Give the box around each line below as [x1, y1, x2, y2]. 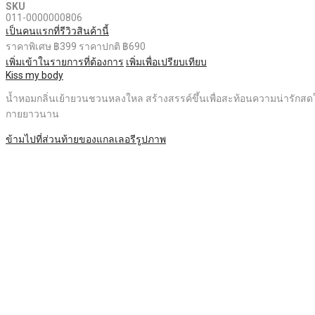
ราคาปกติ [79, 41, 120, 53]
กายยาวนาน [6, 108, 59, 120]
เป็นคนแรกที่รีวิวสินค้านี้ [6, 25, 109, 37]
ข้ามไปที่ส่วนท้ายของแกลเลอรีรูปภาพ [6, 134, 166, 146]
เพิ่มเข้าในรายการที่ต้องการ [6, 56, 124, 68]
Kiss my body [6, 70, 63, 82]
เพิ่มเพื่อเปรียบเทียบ [126, 56, 207, 68]
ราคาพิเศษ [6, 41, 51, 53]
